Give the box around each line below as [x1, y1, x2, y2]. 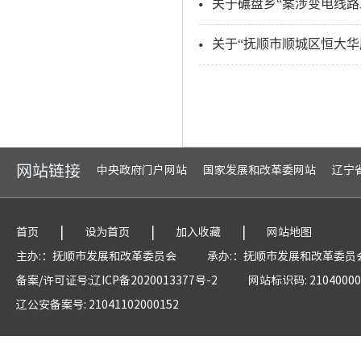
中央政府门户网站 [97, 161, 187, 177]
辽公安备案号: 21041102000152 [16, 296, 179, 312]
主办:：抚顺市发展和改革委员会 [16, 247, 176, 263]
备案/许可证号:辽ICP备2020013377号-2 [16, 272, 218, 288]
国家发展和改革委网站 [203, 161, 316, 177]
